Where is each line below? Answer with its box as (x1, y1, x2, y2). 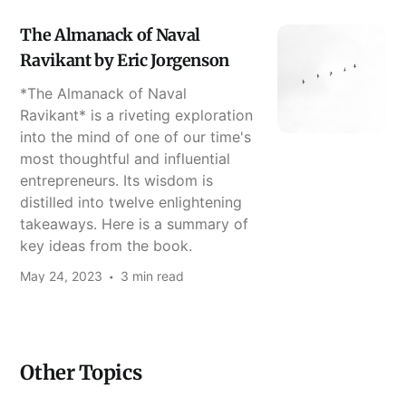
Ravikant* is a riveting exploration (20, 105, 254, 124)
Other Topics (20, 359, 142, 385)
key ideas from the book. (20, 236, 193, 255)
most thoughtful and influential (20, 149, 231, 168)
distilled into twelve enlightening (20, 192, 243, 211)
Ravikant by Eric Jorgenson (20, 49, 230, 71)
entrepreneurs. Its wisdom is (20, 170, 214, 189)
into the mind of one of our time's (20, 127, 252, 146)
